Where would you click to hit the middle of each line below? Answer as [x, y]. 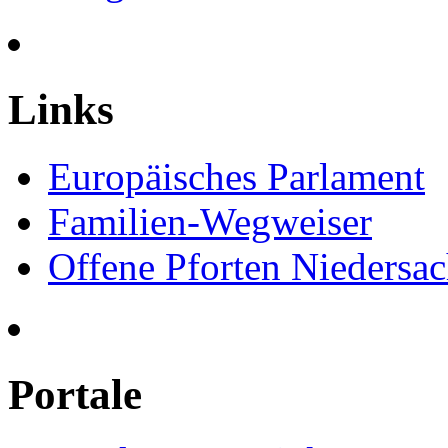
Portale [75, 394]
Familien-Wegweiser [210, 221]
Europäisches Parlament [236, 176]
